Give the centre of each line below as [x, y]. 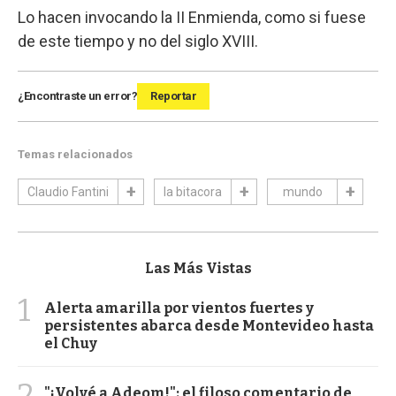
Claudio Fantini [68, 192]
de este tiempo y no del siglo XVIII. [138, 41]
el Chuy [71, 343]
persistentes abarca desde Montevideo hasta [209, 325]
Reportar [173, 96]
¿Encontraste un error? [77, 96]
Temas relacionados [75, 154]
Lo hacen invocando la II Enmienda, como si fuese [192, 17]
